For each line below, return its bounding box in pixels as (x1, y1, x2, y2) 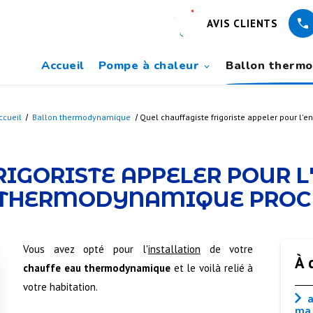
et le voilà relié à (170, 261, 254, 275)
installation (147, 242, 201, 256)
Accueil (41, 57, 85, 73)
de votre (200, 242, 254, 256)
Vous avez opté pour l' (23, 242, 148, 256)
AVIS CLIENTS (207, 17, 278, 30)
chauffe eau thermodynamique (23, 261, 171, 275)
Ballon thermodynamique (32, 112, 133, 123)
